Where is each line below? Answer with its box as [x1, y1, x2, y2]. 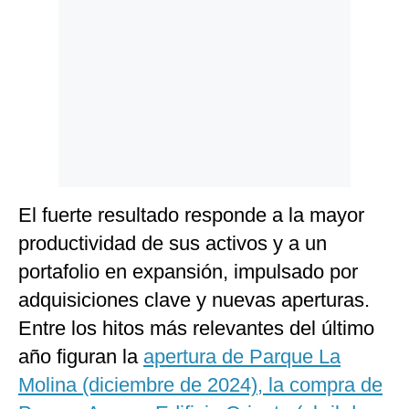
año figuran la [18, 345, 143, 369]
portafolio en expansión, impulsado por [18, 260, 358, 284]
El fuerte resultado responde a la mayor [18, 204, 364, 227]
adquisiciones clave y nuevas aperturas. [18, 288, 370, 312]
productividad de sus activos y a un [18, 232, 327, 256]
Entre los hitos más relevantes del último [18, 317, 374, 341]
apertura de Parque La [143, 345, 341, 369]
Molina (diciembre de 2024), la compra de [18, 373, 383, 397]
